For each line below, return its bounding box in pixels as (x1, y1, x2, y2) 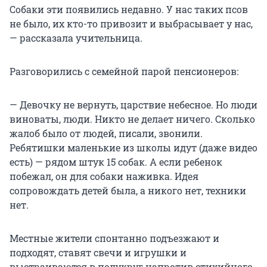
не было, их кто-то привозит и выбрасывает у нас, (10, 17, 253, 30)
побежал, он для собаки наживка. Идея (10, 170, 198, 183)
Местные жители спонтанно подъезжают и (10, 232, 219, 245)
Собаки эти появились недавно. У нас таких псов (10, 3, 248, 16)
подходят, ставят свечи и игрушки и (10, 246, 187, 259)
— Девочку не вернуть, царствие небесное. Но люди (10, 98, 257, 111)
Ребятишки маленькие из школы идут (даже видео (10, 141, 257, 154)
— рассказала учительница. (10, 32, 142, 45)
